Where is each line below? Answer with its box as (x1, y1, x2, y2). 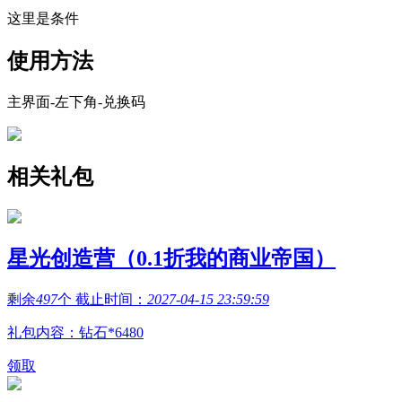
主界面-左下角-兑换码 (7, 93, 145, 109)
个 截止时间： (57, 292, 147, 308)
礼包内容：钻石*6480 (7, 325, 144, 341)
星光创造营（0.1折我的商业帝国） (7, 247, 336, 271)
